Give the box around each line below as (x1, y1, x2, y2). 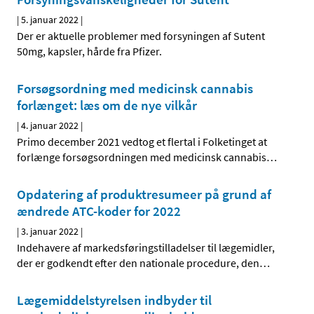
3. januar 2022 (21, 225, 78, 238)
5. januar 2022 (21, 13, 78, 27)
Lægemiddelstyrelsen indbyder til (17, 292, 212, 309)
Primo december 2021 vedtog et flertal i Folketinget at (17, 135, 267, 149)
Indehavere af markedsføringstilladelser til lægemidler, (17, 240, 275, 255)
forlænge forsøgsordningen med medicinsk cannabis (17, 150, 266, 165)
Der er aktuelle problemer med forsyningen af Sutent (17, 29, 265, 43)
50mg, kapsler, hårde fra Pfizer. (17, 44, 162, 59)
